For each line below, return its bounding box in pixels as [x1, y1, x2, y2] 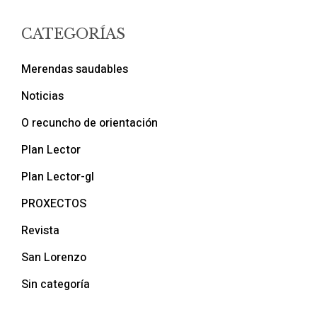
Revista [21, 222, 59, 239]
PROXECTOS [21, 195, 86, 212]
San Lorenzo [21, 249, 86, 266]
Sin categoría [21, 276, 90, 293]
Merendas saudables [21, 61, 128, 78]
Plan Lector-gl [21, 168, 94, 185]
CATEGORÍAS [21, 25, 125, 42]
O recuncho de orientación [21, 115, 158, 132]
